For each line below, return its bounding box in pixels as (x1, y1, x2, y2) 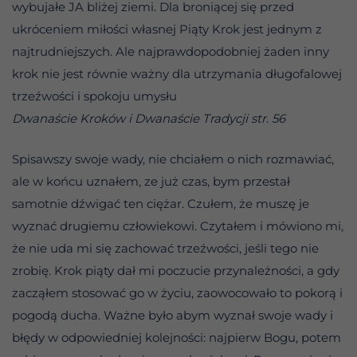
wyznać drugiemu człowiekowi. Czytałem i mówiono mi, (12, 218, 343, 233)
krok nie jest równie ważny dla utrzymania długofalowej (12, 66, 342, 82)
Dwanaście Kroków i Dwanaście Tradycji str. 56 (12, 111, 285, 127)
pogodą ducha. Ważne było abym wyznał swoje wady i (12, 307, 333, 323)
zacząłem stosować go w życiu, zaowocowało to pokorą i (12, 284, 343, 300)
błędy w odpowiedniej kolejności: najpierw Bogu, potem (12, 329, 341, 345)
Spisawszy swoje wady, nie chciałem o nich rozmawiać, (12, 151, 334, 167)
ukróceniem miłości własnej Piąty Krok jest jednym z (12, 22, 322, 37)
